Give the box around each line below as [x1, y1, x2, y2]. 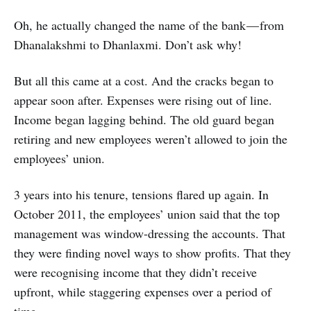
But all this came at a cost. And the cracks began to [14, 72, 274, 90]
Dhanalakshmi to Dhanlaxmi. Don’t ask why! [14, 36, 242, 53]
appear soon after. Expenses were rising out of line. [14, 92, 272, 109]
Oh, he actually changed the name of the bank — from [14, 17, 284, 34]
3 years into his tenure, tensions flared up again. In [14, 186, 269, 203]
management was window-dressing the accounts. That [14, 225, 285, 242]
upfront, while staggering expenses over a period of [14, 283, 271, 301]
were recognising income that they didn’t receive [14, 264, 257, 281]
